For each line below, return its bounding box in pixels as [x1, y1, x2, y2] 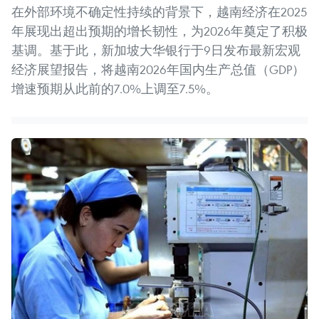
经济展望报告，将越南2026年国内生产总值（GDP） [11, 61, 305, 78]
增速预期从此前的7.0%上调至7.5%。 [11, 80, 219, 98]
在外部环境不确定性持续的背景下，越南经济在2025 [11, 4, 307, 21]
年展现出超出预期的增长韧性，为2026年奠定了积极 [11, 23, 308, 40]
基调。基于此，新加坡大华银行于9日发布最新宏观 [11, 42, 300, 59]
